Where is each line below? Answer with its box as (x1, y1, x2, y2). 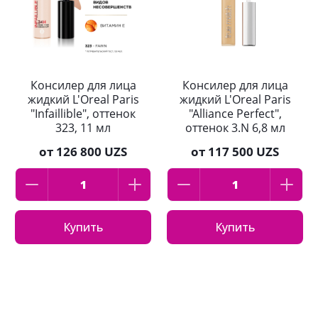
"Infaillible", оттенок (31, 106, 136, 122)
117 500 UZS (208, 143, 279, 160)
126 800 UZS (56, 143, 127, 160)
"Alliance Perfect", (188, 106, 282, 122)
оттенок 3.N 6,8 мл (185, 120, 285, 136)
